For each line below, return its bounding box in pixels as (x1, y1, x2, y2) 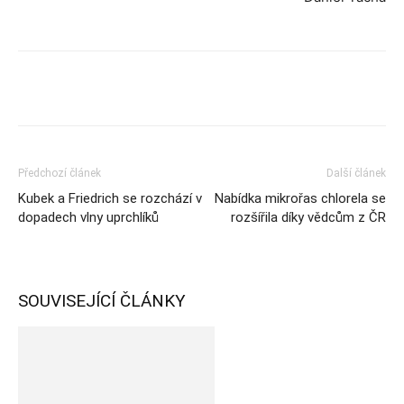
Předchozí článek (18, 167, 101, 179)
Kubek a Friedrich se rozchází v (18, 190, 202, 207)
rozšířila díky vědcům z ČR (231, 209, 386, 225)
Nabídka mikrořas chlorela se (215, 190, 386, 207)
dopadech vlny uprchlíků (18, 209, 159, 225)
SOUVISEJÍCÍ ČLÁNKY (18, 290, 186, 311)
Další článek (326, 167, 386, 179)
